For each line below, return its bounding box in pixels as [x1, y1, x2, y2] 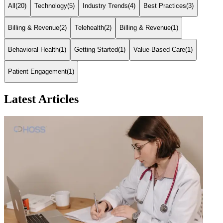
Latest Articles [4, 92, 79, 106]
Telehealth [75, 24, 104, 32]
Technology [34, 2, 67, 10]
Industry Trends [83, 2, 128, 10]
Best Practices [143, 2, 186, 10]
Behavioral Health [8, 46, 59, 54]
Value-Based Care [133, 46, 185, 54]
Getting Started [74, 46, 118, 54]
